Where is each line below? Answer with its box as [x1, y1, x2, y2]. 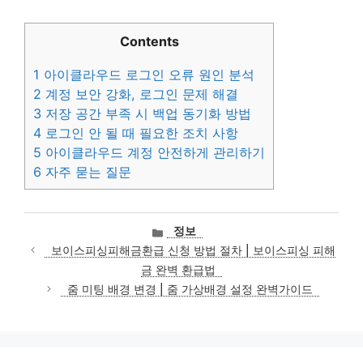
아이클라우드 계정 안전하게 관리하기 [41, 143, 265, 160]
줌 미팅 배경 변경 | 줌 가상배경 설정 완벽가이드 [67, 282, 314, 296]
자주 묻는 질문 [41, 163, 131, 180]
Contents [119, 33, 179, 50]
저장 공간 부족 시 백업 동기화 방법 [41, 105, 251, 122]
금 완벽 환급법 [141, 263, 216, 276]
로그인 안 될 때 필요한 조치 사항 [41, 124, 238, 141]
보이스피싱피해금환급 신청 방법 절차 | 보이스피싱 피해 [51, 243, 336, 257]
